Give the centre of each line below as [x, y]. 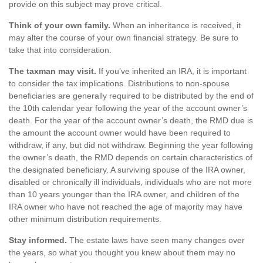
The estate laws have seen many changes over [156, 240]
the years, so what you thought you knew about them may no [122, 252]
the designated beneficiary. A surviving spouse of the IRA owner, [127, 170]
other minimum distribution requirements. [85, 219]
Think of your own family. [60, 25]
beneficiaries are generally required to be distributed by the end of [131, 96]
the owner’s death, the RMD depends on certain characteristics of [131, 157]
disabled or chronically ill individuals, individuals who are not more [130, 182]
